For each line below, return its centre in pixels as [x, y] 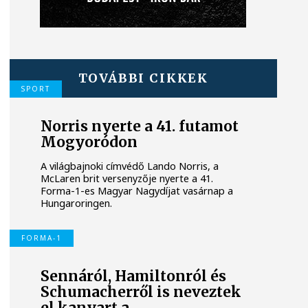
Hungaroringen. [77, 203]
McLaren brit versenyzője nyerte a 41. [127, 178]
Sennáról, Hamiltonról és [134, 276]
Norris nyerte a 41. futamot [140, 127]
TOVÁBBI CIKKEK [143, 78]
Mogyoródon [89, 143]
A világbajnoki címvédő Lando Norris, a [130, 166]
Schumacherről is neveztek [141, 292]
